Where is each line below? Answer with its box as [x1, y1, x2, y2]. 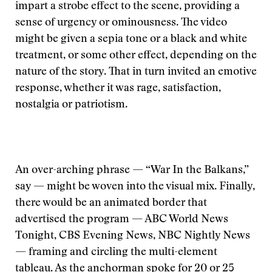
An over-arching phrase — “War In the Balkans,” [15, 165, 249, 176]
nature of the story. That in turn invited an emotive [15, 67, 257, 78]
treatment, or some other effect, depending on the [15, 50, 257, 61]
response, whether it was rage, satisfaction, [15, 83, 221, 94]
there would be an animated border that [15, 198, 207, 209]
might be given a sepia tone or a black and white [15, 34, 247, 45]
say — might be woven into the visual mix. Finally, [15, 182, 255, 192]
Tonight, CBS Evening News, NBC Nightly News [15, 231, 250, 242]
